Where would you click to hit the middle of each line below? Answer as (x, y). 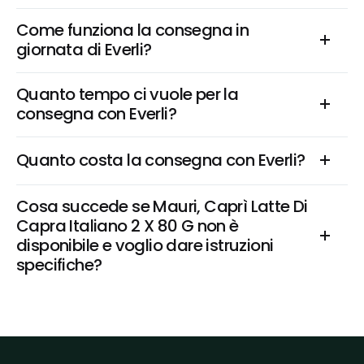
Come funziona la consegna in (133, 30)
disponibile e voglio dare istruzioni (145, 245)
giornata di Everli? (84, 50)
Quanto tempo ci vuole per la (128, 94)
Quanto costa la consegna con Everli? (161, 160)
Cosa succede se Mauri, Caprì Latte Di (162, 206)
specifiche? (59, 265)
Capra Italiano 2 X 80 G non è (128, 226)
